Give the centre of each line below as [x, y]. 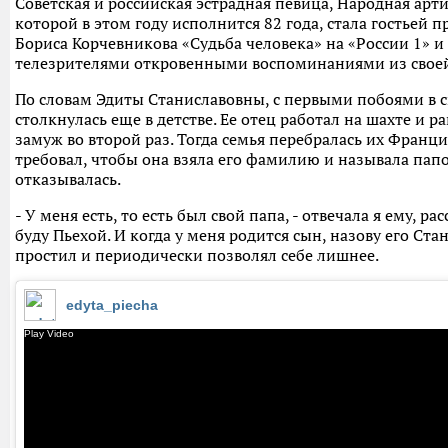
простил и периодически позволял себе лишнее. [197, 255]
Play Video [49, 334]
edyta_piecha [112, 305]
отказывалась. [68, 179]
